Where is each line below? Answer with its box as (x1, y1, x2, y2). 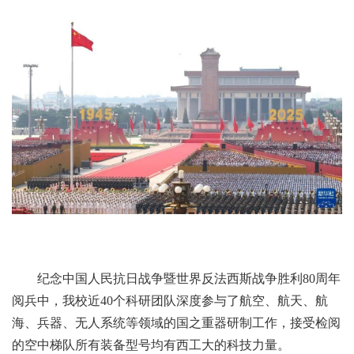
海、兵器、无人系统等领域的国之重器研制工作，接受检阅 (12, 315, 341, 330)
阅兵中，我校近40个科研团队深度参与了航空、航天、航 (12, 293, 328, 307)
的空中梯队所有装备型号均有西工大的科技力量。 (12, 337, 290, 352)
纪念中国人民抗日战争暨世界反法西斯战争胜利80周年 (37, 271, 341, 285)
